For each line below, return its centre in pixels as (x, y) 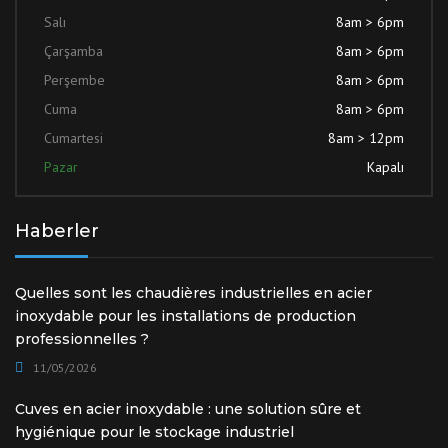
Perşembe (74, 80)
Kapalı (385, 167)
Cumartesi (73, 138)
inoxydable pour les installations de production (185, 316)
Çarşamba (73, 51)
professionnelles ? (82, 339)
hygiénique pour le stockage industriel (154, 432)
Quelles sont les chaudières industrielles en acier (193, 293)
